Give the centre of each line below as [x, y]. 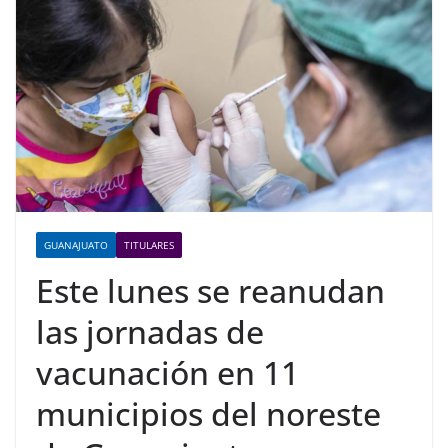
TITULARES [149, 245]
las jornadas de [150, 332]
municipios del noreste [208, 414]
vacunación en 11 [167, 373]
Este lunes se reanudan [210, 291]
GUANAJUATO [76, 245]
